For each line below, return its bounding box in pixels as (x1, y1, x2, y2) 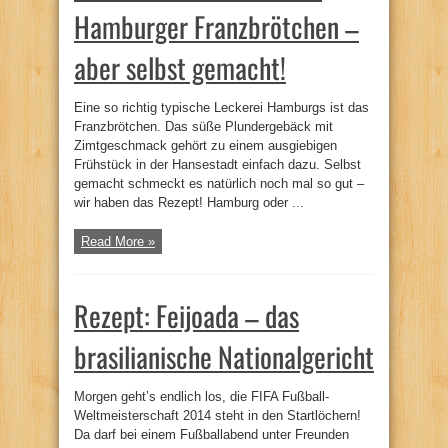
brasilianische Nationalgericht (74, 335, 374, 377)
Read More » (81, 233, 155, 249)
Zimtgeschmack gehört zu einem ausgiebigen (74, 137, 337, 153)
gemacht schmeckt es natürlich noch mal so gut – (74, 175, 364, 191)
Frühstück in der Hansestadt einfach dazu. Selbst (74, 156, 361, 172)
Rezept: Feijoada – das (74, 294, 299, 336)
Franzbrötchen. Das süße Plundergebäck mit (74, 118, 333, 134)
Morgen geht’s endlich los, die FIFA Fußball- (74, 388, 329, 404)
